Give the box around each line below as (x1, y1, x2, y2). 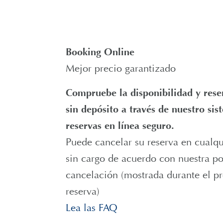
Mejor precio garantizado (66, 63, 176, 74)
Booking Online (66, 46, 134, 58)
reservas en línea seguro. (66, 120, 174, 131)
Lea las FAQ (66, 202, 117, 214)
